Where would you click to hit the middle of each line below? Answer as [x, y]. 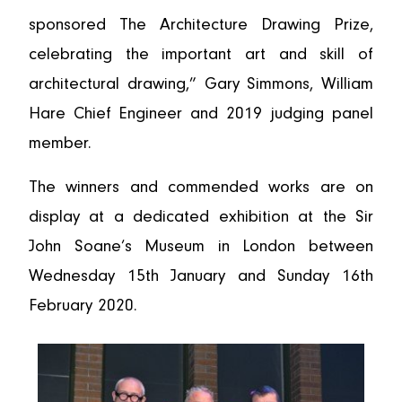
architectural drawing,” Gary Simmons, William [201, 84]
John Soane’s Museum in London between [201, 246]
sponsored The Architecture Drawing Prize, [201, 25]
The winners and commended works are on [201, 187]
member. [60, 143]
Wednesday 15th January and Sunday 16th [201, 276]
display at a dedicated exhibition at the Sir [201, 217]
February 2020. [83, 306]
